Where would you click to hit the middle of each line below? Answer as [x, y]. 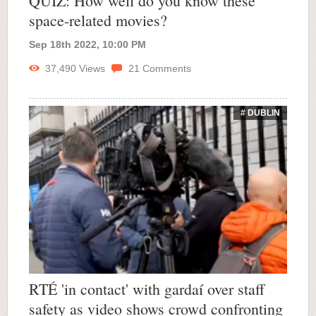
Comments [165, 68]
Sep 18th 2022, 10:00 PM [87, 44]
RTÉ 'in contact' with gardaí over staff [147, 289]
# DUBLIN [260, 113]
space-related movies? [98, 20]
